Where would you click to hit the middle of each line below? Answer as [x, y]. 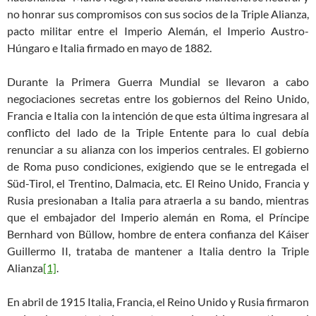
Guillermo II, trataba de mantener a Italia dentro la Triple [158, 251]
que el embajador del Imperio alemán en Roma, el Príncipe [158, 217]
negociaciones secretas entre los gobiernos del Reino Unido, [158, 99]
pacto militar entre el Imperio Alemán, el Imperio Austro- [158, 31]
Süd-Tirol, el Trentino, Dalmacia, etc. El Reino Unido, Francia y [158, 183]
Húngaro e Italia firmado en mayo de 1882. [109, 48]
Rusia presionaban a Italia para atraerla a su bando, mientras [158, 200]
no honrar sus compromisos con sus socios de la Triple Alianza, [158, 14]
